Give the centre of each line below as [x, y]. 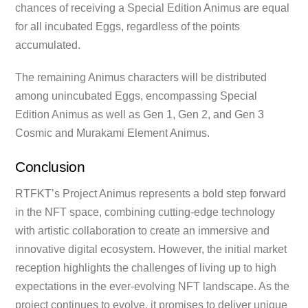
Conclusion [50, 167]
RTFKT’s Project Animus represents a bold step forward [151, 193]
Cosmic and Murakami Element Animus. [113, 133]
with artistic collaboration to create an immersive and [143, 230]
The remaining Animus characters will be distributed [141, 78]
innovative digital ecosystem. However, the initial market [151, 249]
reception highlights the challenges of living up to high [146, 267]
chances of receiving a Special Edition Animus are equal [153, 8]
